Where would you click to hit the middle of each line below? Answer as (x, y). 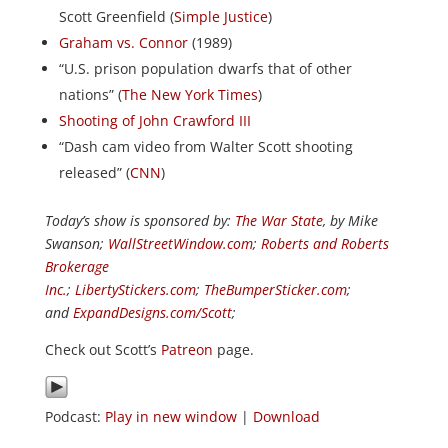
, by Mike (350, 220)
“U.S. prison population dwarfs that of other (205, 68)
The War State (278, 220)
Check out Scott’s (102, 349)
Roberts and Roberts (324, 243)
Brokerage (76, 266)
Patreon (186, 349)
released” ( (94, 172)
